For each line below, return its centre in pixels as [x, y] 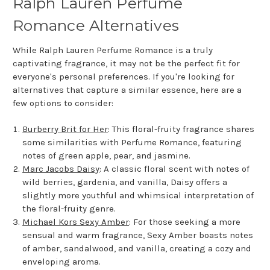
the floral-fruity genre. [69, 209]
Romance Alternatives [96, 26]
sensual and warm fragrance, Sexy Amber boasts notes [138, 235]
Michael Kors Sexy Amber [76, 222]
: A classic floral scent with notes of [175, 169]
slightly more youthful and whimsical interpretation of [138, 196]
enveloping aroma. [62, 262]
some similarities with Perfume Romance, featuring [132, 143]
